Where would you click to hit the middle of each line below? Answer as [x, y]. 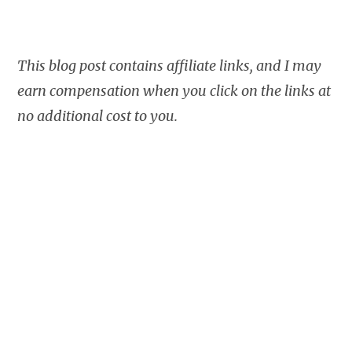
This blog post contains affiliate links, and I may [170, 66]
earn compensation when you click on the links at [174, 91]
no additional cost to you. [98, 116]
